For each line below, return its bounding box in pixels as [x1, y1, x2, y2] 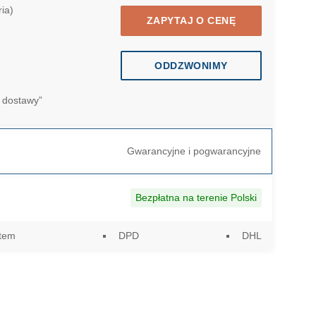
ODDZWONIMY [154, 59, 228, 71]
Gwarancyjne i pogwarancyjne [127, 145, 261, 157]
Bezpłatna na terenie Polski [135, 192, 257, 204]
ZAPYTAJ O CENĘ [147, 14, 236, 26]
